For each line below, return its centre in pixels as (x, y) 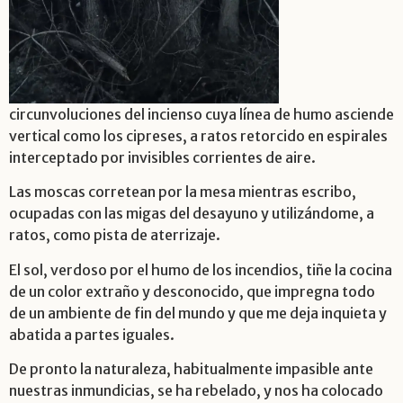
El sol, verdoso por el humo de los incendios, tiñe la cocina (201, 269)
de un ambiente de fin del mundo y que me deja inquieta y (198, 313)
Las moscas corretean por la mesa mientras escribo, (183, 192)
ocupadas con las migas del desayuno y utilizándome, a (192, 214)
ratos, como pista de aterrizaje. (115, 235)
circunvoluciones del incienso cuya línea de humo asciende (201, 114)
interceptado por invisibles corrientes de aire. (162, 157)
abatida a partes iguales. (92, 334)
